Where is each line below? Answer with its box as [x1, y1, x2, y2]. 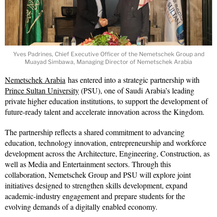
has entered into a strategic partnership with [65, 74, 200, 85]
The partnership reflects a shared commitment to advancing [5, 126, 185, 137]
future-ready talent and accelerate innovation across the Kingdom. [5, 106, 204, 117]
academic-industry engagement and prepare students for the [5, 190, 185, 201]
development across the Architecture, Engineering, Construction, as [5, 148, 210, 158]
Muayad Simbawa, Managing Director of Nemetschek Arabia [25, 58, 192, 65]
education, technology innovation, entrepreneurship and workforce [5, 137, 206, 148]
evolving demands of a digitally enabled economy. [5, 201, 157, 212]
